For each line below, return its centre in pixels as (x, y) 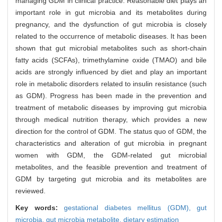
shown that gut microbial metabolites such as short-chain (111, 48)
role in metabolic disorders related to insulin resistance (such (111, 84)
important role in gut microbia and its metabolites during (111, 13)
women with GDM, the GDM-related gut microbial (111, 155)
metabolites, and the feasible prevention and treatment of (111, 167)
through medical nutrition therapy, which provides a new (111, 120)
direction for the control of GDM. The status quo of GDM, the (111, 132)
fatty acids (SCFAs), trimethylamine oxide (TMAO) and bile (111, 60)
